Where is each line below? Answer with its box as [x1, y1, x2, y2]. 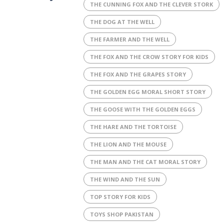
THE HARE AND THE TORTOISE [89, 123, 176, 130]
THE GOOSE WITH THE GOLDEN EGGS [89, 105, 195, 113]
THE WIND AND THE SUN [89, 175, 160, 183]
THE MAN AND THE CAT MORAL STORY [89, 158, 200, 165]
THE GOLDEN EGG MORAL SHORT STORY [89, 88, 205, 95]
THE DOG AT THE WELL [89, 18, 154, 25]
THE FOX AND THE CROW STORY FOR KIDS [89, 53, 208, 60]
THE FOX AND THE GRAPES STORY [89, 70, 186, 78]
